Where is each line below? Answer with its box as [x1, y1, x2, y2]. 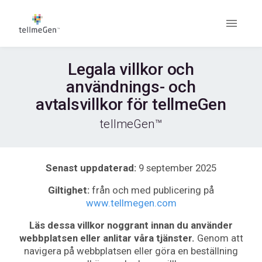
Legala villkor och [68, 60, 194, 79]
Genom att [194, 232, 243, 244]
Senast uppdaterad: [46, 162, 136, 174]
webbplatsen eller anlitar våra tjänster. [19, 232, 195, 244]
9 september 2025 [136, 162, 216, 174]
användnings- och [66, 77, 196, 96]
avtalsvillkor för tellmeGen [36, 95, 226, 114]
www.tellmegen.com [85, 197, 177, 209]
